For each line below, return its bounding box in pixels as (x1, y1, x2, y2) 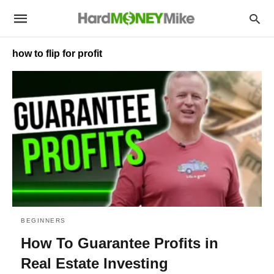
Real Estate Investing (21, 254, 168, 272)
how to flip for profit (12, 48, 102, 59)
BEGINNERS (21, 217, 66, 224)
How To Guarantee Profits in (21, 234, 218, 251)
